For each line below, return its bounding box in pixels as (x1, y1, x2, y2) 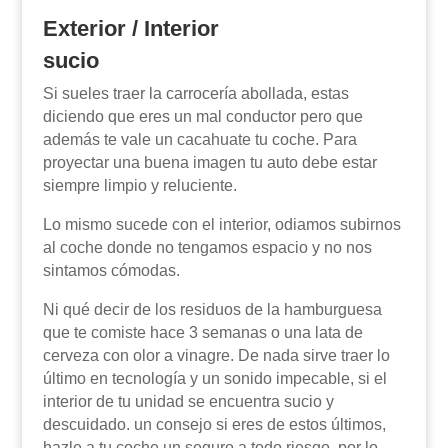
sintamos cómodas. (42, 262, 180, 279)
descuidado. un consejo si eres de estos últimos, (42, 416, 386, 433)
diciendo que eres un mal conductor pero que (42, 108, 363, 125)
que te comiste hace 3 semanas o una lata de (42, 324, 363, 341)
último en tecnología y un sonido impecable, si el (42, 370, 387, 387)
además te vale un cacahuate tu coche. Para (42, 131, 357, 148)
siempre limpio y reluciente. (42, 177, 237, 194)
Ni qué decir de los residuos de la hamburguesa (42, 301, 382, 318)
